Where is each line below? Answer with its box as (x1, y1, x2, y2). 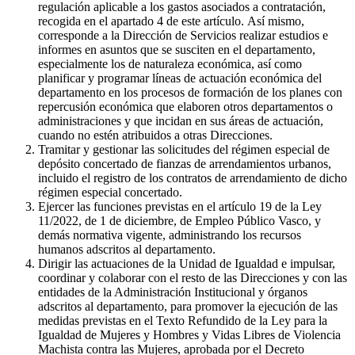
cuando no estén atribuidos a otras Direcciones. (38, 128, 273, 143)
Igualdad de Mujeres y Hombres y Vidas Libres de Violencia (38, 328, 341, 342)
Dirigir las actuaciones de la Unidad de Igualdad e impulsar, (38, 257, 335, 271)
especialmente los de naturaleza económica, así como (38, 57, 302, 71)
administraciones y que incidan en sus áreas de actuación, (38, 114, 323, 128)
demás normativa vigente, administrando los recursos (38, 228, 301, 242)
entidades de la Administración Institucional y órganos (38, 285, 307, 300)
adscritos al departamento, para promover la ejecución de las (38, 300, 338, 314)
